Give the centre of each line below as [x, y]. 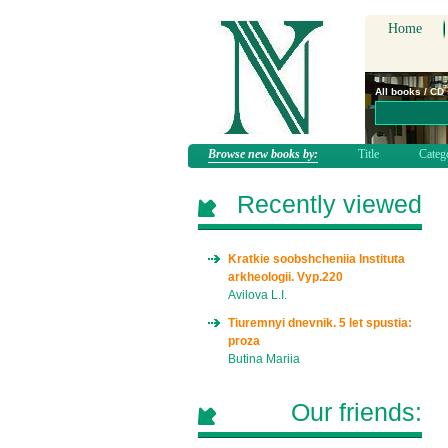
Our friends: [356, 412]
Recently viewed [329, 204]
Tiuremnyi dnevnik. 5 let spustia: [320, 323]
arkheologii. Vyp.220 [285, 277]
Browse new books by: [263, 154]
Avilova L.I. [257, 295]
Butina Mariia [264, 359]
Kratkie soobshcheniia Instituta [316, 259]
